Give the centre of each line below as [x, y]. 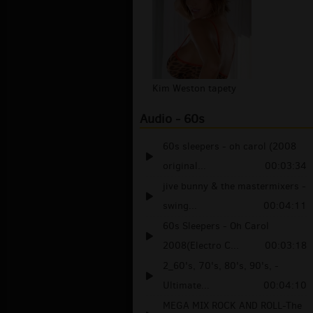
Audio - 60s [172, 119]
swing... [180, 206]
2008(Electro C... [201, 246]
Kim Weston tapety [194, 89]
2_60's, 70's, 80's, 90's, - [221, 266]
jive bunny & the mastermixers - [234, 187]
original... [184, 166]
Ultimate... [186, 286]
